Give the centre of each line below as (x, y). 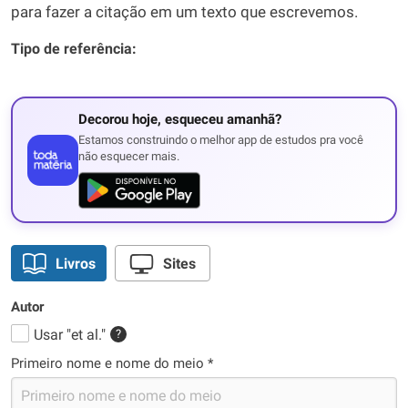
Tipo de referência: (74, 49)
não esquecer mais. (129, 156)
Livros (75, 263)
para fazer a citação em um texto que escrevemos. (184, 12)
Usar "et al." (70, 335)
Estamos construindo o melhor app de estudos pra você (221, 140)
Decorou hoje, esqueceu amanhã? (180, 119)
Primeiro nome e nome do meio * (112, 363)
